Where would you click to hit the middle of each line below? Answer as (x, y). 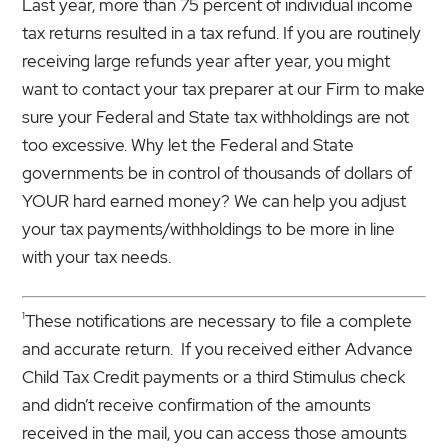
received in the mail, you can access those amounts (215, 432)
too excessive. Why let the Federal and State (188, 144)
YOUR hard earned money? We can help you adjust (214, 200)
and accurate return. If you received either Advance (218, 348)
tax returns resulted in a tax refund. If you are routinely (222, 32)
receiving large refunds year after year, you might (206, 60)
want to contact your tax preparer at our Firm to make (224, 88)
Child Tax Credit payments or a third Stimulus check (214, 376)
